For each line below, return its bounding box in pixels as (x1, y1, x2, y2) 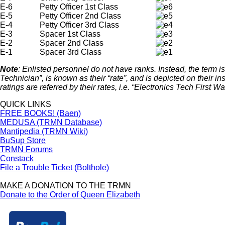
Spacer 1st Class (40, 30, 100, 39)
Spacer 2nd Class (40, 39, 103, 48)
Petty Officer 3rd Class (40, 21, 119, 30)
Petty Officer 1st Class (40, 3, 118, 12)
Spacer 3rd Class (40, 48, 101, 57)
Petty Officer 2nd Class (40, 12, 121, 21)
